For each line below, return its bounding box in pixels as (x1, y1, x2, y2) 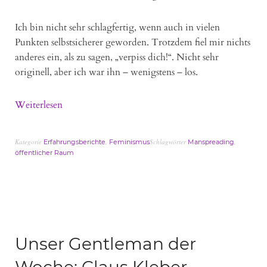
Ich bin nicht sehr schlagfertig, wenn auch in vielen (15, 21, 220, 35)
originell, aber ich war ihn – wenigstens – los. (15, 66, 198, 79)
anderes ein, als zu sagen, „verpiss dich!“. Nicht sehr (15, 51, 219, 64)
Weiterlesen (15, 98, 63, 112)
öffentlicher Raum (15, 148, 74, 157)
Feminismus (109, 138, 150, 147)
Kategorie (15, 137, 44, 147)
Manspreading (188, 138, 234, 147)
